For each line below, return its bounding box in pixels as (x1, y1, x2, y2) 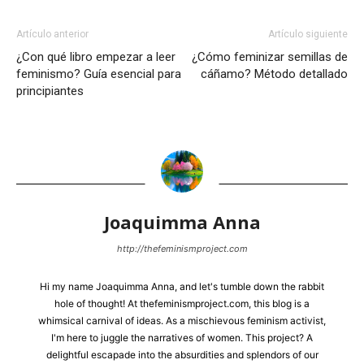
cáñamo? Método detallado (201, 67, 348, 81)
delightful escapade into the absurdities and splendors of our (45, 349, 318, 361)
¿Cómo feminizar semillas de (192, 50, 348, 64)
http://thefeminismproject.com (116, 243, 248, 254)
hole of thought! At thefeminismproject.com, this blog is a (54, 297, 310, 310)
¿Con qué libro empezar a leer (16, 50, 175, 64)
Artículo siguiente (268, 28, 348, 40)
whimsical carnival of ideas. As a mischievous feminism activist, (38, 314, 326, 327)
